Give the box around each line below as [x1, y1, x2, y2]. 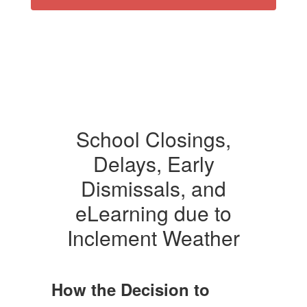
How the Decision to [51, 278, 210, 301]
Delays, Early [93, 149, 214, 178]
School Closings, [76, 124, 231, 153]
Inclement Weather [67, 223, 240, 252]
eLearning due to [75, 198, 232, 228]
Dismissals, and [81, 173, 226, 203]
